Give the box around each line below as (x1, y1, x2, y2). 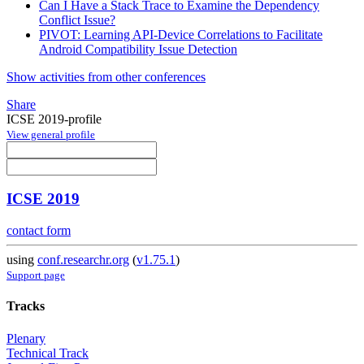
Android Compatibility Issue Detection (39, 41, 237, 56)
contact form (6, 223, 71, 238)
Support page (6, 269, 65, 282)
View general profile (6, 128, 95, 141)
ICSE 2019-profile (6, 111, 102, 126)
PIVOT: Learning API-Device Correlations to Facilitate (39, 27, 323, 41)
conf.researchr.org (37, 253, 129, 267)
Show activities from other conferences (6, 69, 206, 84)
